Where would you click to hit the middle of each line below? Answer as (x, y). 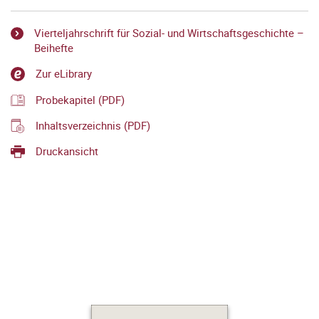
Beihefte (53, 48)
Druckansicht (67, 151)
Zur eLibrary (64, 74)
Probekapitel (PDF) (80, 99)
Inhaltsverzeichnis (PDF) (93, 125)
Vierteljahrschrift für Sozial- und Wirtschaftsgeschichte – (169, 33)
